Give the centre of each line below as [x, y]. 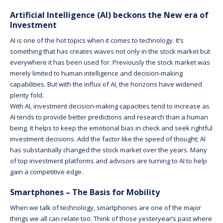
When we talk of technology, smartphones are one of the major [106, 207]
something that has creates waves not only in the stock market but [110, 51]
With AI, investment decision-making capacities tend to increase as [110, 106]
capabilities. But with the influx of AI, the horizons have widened [106, 84]
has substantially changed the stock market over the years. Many [109, 150]
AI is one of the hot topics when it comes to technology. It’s [97, 40]
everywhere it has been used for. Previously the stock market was [110, 62]
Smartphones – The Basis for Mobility [85, 192]
